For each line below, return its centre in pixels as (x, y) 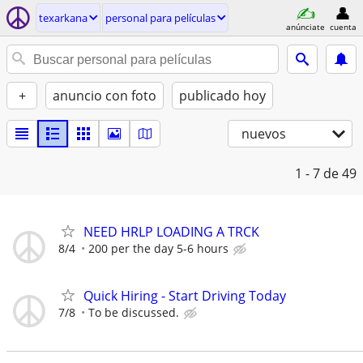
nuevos (264, 134)
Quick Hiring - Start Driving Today (185, 296)
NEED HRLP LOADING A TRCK (171, 232)
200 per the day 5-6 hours (158, 248)
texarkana (63, 18)
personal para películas (160, 18)
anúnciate (305, 26)
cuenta (343, 26)
